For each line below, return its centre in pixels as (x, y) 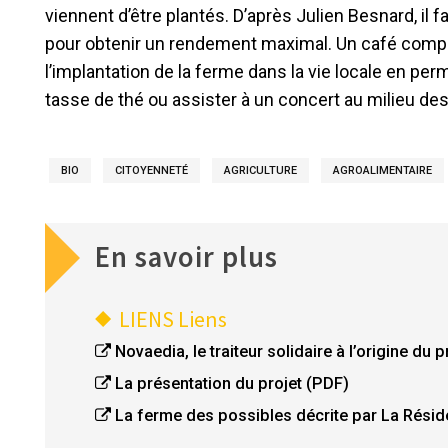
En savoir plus (186, 257)
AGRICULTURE (260, 171)
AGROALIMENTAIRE (382, 171)
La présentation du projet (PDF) (232, 384)
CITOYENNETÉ (151, 171)
